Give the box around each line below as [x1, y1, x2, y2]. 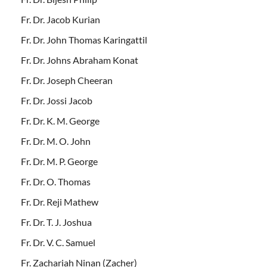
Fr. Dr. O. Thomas [21, 175, 91, 187]
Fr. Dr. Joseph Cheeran [21, 74, 113, 86]
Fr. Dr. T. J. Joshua [21, 216, 92, 228]
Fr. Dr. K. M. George [21, 114, 100, 126]
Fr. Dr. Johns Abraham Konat [21, 54, 138, 66]
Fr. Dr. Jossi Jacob [21, 94, 92, 106]
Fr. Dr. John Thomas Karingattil [21, 33, 147, 45]
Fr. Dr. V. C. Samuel [21, 236, 95, 248]
